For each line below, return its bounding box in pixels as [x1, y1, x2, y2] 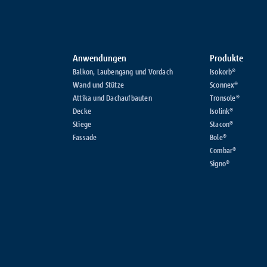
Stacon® [210, 119, 234, 129]
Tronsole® [210, 93, 240, 103]
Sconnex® [210, 80, 238, 90]
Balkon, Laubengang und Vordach [73, 67, 173, 77]
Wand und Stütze [73, 80, 124, 90]
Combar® [210, 145, 237, 156]
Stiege [73, 119, 92, 129]
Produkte [210, 52, 243, 64]
